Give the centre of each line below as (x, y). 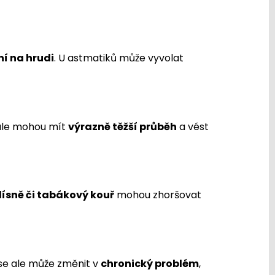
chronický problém (150, 263)
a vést (193, 126)
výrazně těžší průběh (122, 126)
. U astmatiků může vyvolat (119, 58)
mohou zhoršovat (158, 195)
